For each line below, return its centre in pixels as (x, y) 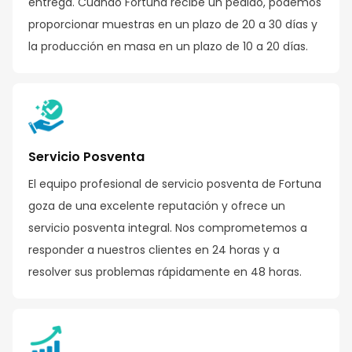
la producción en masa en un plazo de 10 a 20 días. (168, 46)
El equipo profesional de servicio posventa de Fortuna (175, 183)
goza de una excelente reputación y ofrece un (157, 205)
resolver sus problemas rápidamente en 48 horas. (165, 271)
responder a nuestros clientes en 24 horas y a (154, 249)
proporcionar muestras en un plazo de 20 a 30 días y (173, 24)
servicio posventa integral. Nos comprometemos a (168, 227)
